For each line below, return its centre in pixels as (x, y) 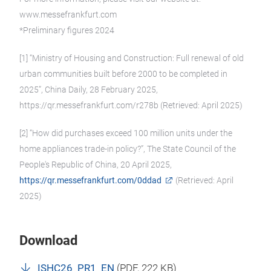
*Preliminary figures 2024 (67, 30)
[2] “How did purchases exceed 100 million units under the (126, 133)
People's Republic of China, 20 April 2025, (96, 165)
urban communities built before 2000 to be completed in (123, 74)
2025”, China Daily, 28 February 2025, (89, 90)
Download (48, 240)
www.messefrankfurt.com (68, 15)
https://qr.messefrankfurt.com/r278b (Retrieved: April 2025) (131, 105)
